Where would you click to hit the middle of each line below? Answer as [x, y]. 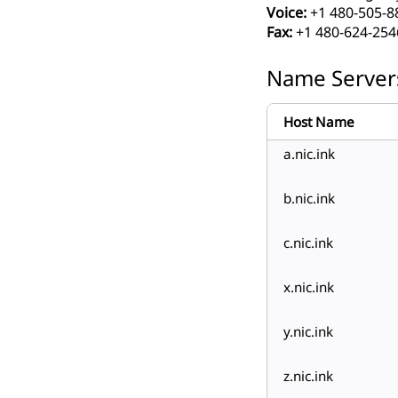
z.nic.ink [308, 376]
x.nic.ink [309, 287]
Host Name [319, 122]
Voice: [287, 13]
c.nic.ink [308, 243]
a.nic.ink [309, 154]
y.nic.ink [308, 332]
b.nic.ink [309, 199]
